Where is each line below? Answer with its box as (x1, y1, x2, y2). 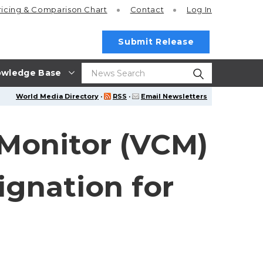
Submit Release (118, 36, 194, 47)
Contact (130, 5, 164, 15)
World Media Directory (16, 92, 99, 100)
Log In (187, 5, 212, 15)
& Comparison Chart (23, 5, 107, 15)
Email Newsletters (141, 92, 207, 100)
